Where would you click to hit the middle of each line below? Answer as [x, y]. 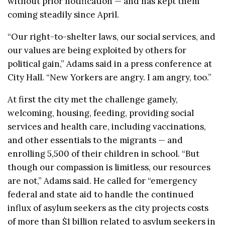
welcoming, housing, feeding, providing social [101, 113]
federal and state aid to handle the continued [101, 194]
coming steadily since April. [63, 14]
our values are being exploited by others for [97, 50]
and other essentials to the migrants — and [95, 140]
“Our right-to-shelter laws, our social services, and [111, 36]
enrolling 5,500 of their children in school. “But [103, 153]
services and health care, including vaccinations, [107, 126]
